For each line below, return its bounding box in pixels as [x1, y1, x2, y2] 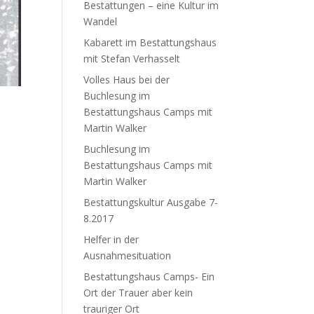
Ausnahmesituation [83, 248, 172, 262]
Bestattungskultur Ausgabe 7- [83, 195, 219, 209]
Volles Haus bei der [83, 72, 170, 86]
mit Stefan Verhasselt [83, 51, 181, 65]
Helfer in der [83, 232, 139, 246]
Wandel [83, 14, 118, 28]
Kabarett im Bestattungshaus [83, 35, 217, 49]
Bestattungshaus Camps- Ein [83, 269, 215, 283]
